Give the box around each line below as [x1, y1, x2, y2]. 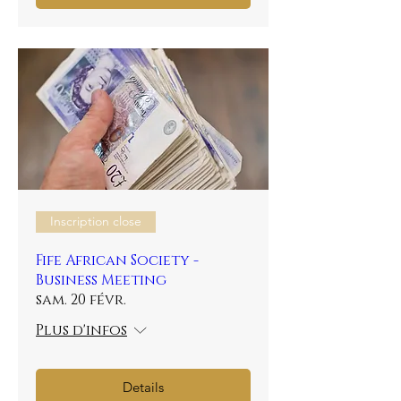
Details [123, 379, 164, 396]
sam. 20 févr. [36, 289, 126, 310]
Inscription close [50, 213, 141, 229]
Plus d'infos [36, 320, 127, 340]
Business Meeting [36, 269, 166, 290]
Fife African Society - [36, 250, 199, 270]
